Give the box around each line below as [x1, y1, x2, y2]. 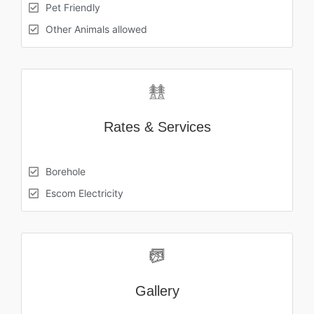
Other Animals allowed [46, 22, 147, 35]
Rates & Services [103, 118, 211, 135]
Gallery [135, 282, 179, 299]
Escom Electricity [46, 186, 123, 199]
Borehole [46, 165, 86, 177]
